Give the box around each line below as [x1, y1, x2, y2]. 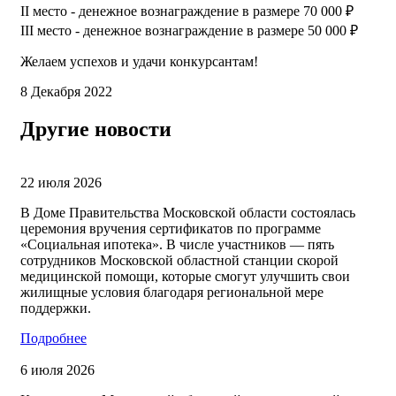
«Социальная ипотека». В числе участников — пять [20, 236, 334, 252]
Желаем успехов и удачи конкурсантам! [20, 53, 262, 69]
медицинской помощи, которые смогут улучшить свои [20, 268, 350, 284]
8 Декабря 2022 [20, 83, 112, 99]
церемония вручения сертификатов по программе [20, 220, 321, 236]
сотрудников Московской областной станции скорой [20, 252, 339, 268]
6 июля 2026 [20, 362, 95, 377]
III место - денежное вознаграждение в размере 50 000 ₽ [20, 22, 358, 38]
